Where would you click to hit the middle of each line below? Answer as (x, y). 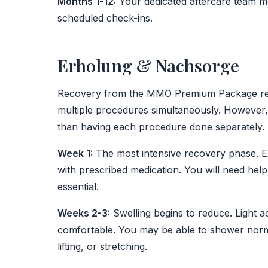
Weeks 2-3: (84, 213)
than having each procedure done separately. (161, 127)
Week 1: (75, 153)
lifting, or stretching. (102, 246)
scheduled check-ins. (105, 18)
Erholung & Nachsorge (148, 65)
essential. (78, 187)
